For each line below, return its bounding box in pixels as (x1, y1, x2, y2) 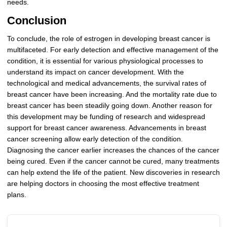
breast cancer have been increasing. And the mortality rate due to (7, 90, 217, 98)
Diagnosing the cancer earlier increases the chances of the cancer (7, 146, 219, 154)
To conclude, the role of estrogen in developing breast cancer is (7, 34, 210, 43)
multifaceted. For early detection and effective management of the (7, 46, 218, 54)
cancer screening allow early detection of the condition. (7, 135, 183, 143)
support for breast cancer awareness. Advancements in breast (7, 124, 206, 132)
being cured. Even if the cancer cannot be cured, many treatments (7, 157, 219, 165)
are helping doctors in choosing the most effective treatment (7, 179, 199, 187)
